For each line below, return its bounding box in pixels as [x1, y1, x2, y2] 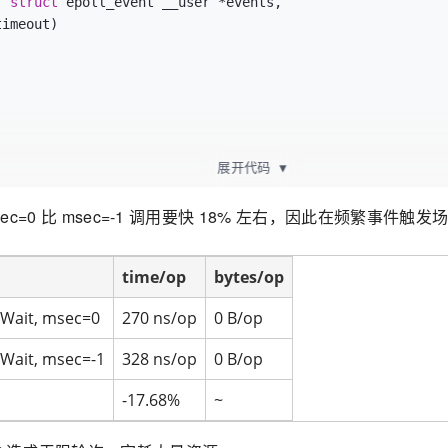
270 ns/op [122, 307, 197, 329]
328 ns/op [122, 348, 197, 370]
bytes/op [214, 266, 284, 288]
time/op [122, 266, 186, 288]
